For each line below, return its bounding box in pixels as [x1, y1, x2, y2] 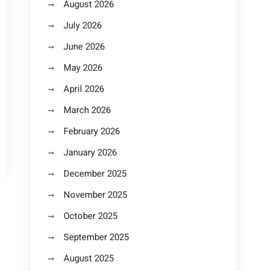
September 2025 [64, 230, 129, 244]
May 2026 [64, 61, 102, 74]
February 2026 [64, 125, 120, 138]
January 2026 [64, 146, 117, 159]
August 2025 [64, 252, 114, 265]
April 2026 [64, 82, 104, 96]
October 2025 [64, 209, 117, 223]
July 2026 [64, 19, 102, 32]
